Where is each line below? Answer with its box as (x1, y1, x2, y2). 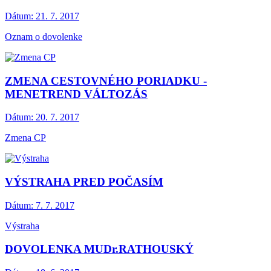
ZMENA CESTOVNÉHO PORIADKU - (5, 74, 207, 87)
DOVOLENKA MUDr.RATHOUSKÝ (5, 243, 194, 256)
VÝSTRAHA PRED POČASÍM (5, 175, 163, 188)
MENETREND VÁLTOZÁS (5, 87, 148, 100)
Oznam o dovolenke (5, 31, 82, 42)
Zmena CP (5, 132, 46, 143)
